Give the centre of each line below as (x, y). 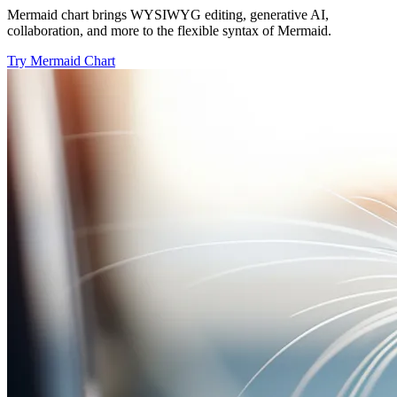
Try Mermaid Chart (61, 61)
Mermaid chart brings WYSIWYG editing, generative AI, (168, 15)
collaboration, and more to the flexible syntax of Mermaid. (169, 31)
